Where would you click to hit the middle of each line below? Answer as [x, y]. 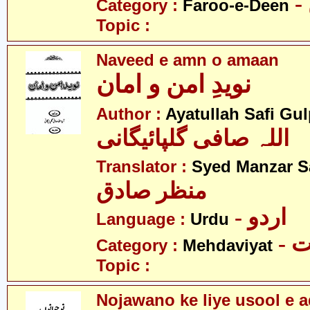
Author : [131, 114]
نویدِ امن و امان [174, 84]
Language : [143, 219]
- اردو [267, 217]
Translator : [144, 167]
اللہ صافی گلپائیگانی [193, 138]
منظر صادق [152, 191]
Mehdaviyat [228, 246]
